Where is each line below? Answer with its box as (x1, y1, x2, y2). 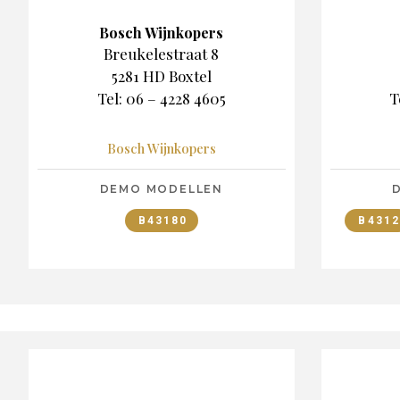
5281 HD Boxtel (111, 65, 212, 86)
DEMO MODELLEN (99, 182, 223, 196)
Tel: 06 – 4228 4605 (96, 87, 226, 108)
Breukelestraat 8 (104, 43, 220, 63)
